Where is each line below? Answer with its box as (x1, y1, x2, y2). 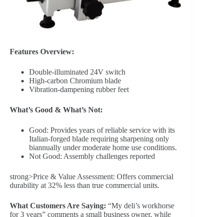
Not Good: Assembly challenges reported (29, 152, 155, 161)
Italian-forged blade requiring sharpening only (29, 135, 169, 143)
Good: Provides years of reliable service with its (29, 126, 175, 135)
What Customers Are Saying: (10, 201, 106, 210)
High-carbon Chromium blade (29, 77, 121, 85)
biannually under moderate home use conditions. (29, 143, 177, 152)
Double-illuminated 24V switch (29, 68, 125, 77)
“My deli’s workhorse (106, 201, 174, 210)
